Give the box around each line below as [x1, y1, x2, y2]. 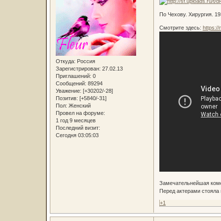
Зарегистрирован [55, 65, 99, 72]
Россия [75, 58, 95, 64]
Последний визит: [55, 124, 100, 131]
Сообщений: [55, 80, 86, 86]
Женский [67, 102, 91, 109]
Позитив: [55, 95, 78, 101]
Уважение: [55, 87, 81, 94]
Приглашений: [55, 73, 91, 79]
